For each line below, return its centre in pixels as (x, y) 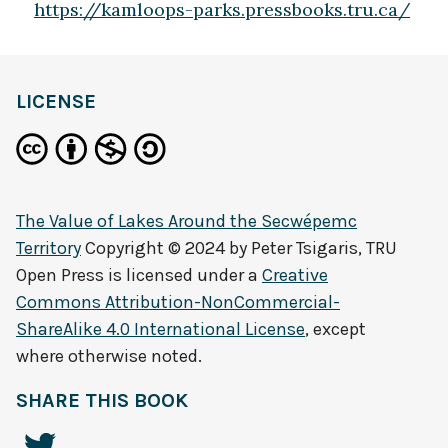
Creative (295, 275)
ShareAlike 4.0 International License (160, 329)
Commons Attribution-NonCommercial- (178, 302)
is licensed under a (183, 275)
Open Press (60, 275)
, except (335, 329)
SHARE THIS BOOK (102, 400)
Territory (48, 248)
